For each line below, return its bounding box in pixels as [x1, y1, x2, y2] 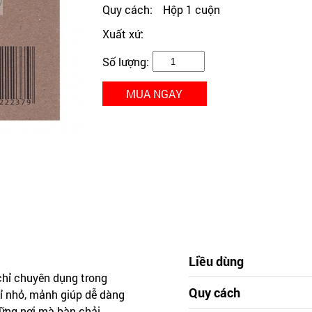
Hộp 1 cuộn [162, 2, 220, 17]
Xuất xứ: [102, 26, 143, 41]
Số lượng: [102, 54, 149, 69]
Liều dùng [188, 252, 244, 270]
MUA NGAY [126, 86, 182, 101]
